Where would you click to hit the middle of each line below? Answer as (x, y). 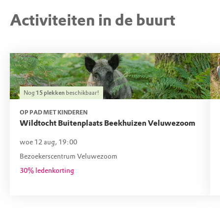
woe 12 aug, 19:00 (48, 142)
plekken (54, 93)
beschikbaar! (82, 93)
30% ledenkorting (47, 171)
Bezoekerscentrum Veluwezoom (69, 157)
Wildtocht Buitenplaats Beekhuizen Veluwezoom (108, 123)
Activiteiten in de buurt (93, 21)
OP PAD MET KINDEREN (54, 113)
